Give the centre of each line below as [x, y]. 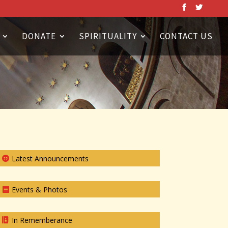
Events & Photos [39, 189]
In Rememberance [42, 220]
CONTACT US [186, 36]
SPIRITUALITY [108, 36]
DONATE [39, 36]
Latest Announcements [50, 158]
